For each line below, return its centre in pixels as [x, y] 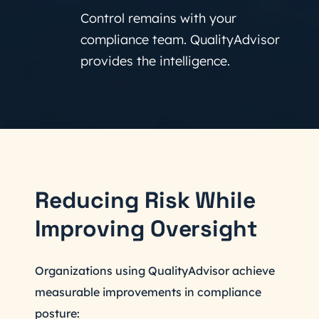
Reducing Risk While [146, 200]
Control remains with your [158, 18]
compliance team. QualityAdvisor [180, 40]
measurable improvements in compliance [148, 292]
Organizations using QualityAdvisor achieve [155, 271]
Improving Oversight [147, 229]
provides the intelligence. [155, 61]
